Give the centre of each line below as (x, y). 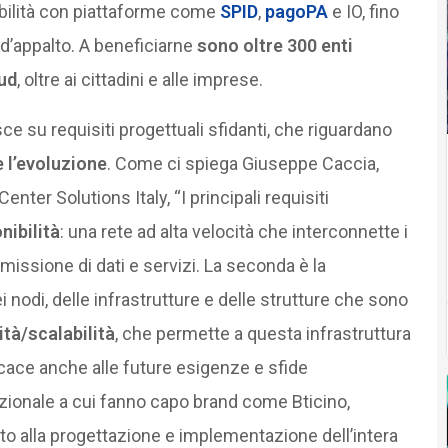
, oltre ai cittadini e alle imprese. (139, 79)
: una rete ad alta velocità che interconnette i (233, 231)
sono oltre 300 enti (274, 45)
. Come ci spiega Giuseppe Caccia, (242, 163)
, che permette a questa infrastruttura (262, 333)
